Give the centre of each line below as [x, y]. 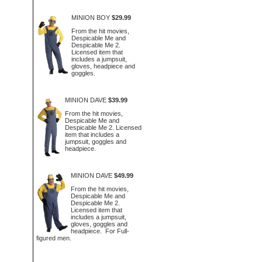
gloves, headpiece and [103, 66]
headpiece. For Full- [100, 231]
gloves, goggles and [99, 224]
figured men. [54, 238]
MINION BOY [90, 18]
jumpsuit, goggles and [95, 141]
